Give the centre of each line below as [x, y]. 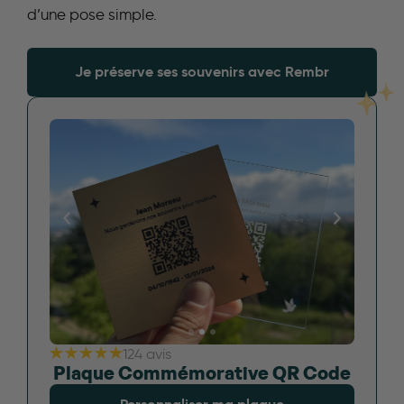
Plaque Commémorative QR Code [202, 375]
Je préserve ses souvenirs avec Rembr [202, 72]
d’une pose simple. [92, 15]
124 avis [147, 354]
